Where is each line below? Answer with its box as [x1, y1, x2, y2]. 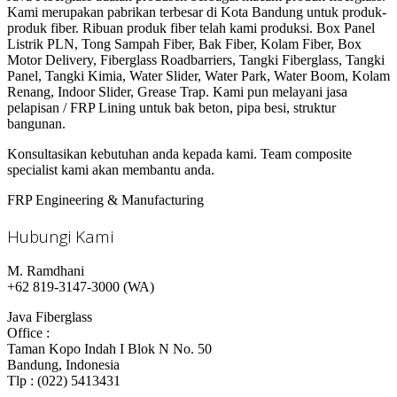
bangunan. [7, 115, 66, 131]
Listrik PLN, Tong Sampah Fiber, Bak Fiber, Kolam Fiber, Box [7, 35, 362, 51]
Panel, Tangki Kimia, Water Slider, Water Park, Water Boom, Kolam [7, 67, 390, 83]
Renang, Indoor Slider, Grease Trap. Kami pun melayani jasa [7, 83, 347, 99]
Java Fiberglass [7, 309, 92, 325]
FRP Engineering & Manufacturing [7, 191, 204, 207]
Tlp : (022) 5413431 [7, 373, 121, 389]
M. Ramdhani [7, 263, 84, 279]
